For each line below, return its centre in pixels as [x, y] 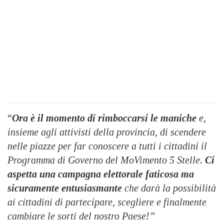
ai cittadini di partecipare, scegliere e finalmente [107, 202]
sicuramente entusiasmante [65, 188]
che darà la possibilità [169, 188]
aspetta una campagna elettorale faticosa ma [101, 174]
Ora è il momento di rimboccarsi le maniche [104, 118]
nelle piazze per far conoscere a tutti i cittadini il [107, 146]
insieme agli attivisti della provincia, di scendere [107, 132]
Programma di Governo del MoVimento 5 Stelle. [106, 160]
